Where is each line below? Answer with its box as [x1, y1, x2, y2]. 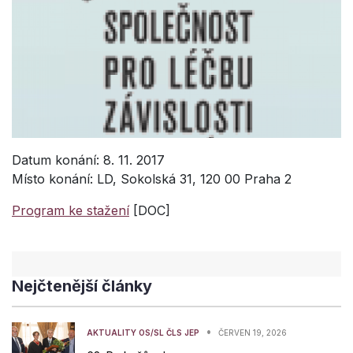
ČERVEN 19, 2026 [218, 328, 287, 338]
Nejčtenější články [12, 277, 152, 296]
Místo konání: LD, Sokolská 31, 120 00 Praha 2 [12, 171, 292, 188]
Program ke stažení [12, 203, 129, 219]
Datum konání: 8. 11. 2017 [12, 152, 165, 169]
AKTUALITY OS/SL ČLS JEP [87, 328, 199, 338]
